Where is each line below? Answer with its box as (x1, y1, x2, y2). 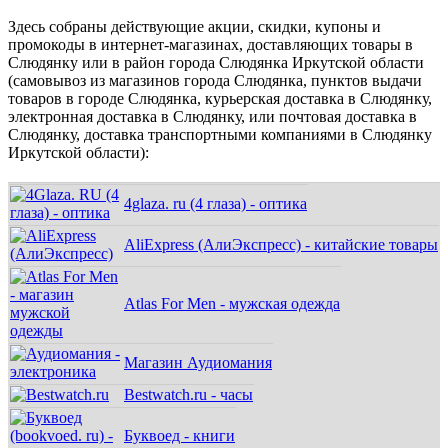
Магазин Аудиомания (124, 354, 272, 372)
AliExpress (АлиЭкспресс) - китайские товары (124, 236, 438, 254)
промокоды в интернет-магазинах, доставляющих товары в (8, 36, 413, 54)
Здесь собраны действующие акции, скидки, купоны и (8, 18, 381, 36)
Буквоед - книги (124, 427, 235, 445)
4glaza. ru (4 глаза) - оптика (124, 195, 307, 213)
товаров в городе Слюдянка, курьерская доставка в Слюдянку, (8, 90, 432, 108)
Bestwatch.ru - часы (124, 386, 253, 404)
